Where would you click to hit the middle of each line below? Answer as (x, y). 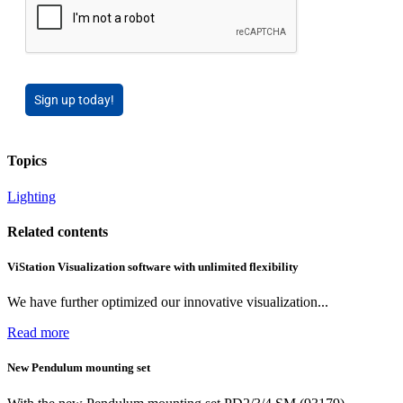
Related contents (58, 231)
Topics (27, 161)
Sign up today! (74, 100)
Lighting (31, 196)
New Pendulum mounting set (79, 368)
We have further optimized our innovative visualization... (168, 302)
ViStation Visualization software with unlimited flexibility (153, 267)
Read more (38, 333)
